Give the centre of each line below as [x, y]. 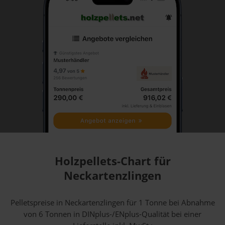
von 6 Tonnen [47, 214]
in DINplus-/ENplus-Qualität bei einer [136, 214]
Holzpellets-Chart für [113, 161]
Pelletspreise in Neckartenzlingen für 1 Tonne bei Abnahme [113, 203]
